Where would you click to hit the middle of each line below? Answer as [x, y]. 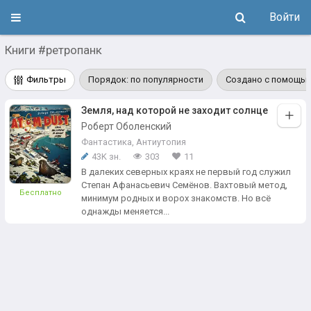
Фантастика [107, 142]
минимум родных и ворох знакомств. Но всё [176, 198]
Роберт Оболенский [126, 126]
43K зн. [106, 157]
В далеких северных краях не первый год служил [186, 172]
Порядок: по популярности [146, 79]
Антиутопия [161, 142]
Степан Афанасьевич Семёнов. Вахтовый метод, [184, 185]
